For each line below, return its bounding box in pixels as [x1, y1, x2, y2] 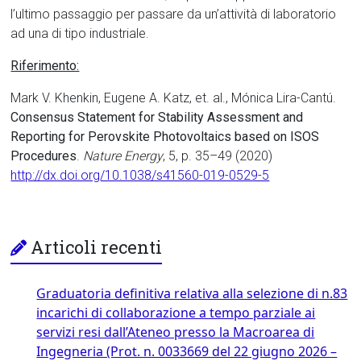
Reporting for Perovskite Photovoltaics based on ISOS [10, 129, 320, 145]
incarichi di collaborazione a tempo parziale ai [36, 304, 316, 322]
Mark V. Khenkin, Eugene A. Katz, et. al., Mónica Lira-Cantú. [10, 90, 337, 106]
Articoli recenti [31, 235, 163, 259]
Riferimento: [10, 58, 80, 74]
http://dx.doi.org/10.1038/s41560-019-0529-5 [10, 168, 270, 184]
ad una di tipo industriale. [10, 26, 150, 42]
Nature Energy [83, 148, 164, 164]
